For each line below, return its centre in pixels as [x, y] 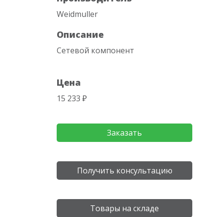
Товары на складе [124, 208]
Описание [80, 34]
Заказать [124, 133]
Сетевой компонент [95, 50]
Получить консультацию [124, 170]
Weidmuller [77, 14]
